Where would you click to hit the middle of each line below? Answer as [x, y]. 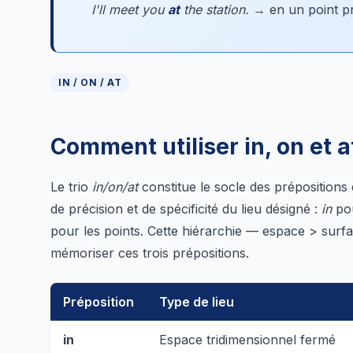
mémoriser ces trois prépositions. [150, 253]
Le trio [71, 186]
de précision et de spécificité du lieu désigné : [186, 208]
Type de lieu [197, 301]
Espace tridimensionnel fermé [247, 339]
